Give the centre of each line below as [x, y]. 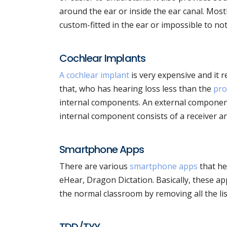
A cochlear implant [94, 75]
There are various [94, 166]
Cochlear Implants [103, 58]
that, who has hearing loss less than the [136, 89]
